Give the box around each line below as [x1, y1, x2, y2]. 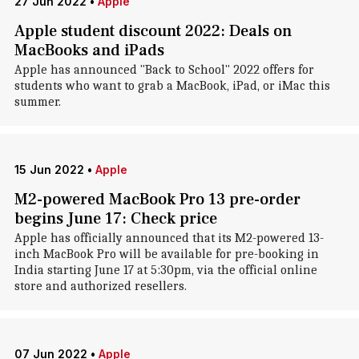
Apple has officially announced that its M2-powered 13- [14, 231, 324, 245]
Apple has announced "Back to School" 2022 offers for [14, 63, 314, 77]
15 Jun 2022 [14, 163, 84, 176]
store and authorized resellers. [14, 279, 187, 293]
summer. [14, 95, 61, 109]
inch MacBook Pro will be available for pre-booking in [14, 247, 319, 261]
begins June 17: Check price [14, 208, 217, 229]
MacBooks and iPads [14, 40, 164, 61]
